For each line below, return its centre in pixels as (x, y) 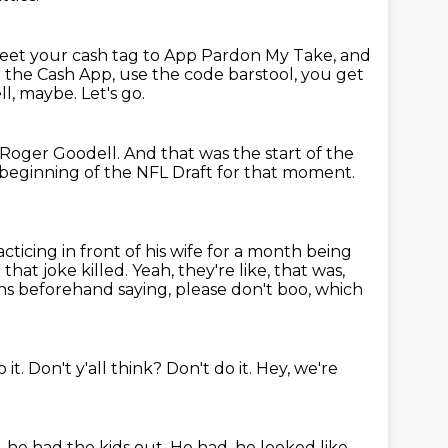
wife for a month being (261, 251)
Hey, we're (297, 368)
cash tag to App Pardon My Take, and (221, 55)
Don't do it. (211, 368)
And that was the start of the (239, 153)
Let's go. (113, 93)
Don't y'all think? (97, 368)
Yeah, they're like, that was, (238, 270)
